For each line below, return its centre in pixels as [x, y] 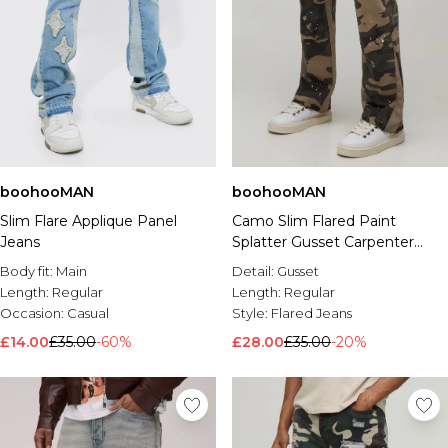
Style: [251, 313]
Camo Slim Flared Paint [314, 221]
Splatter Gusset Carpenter [323, 242]
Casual [88, 313]
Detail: [254, 271]
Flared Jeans [311, 313]
